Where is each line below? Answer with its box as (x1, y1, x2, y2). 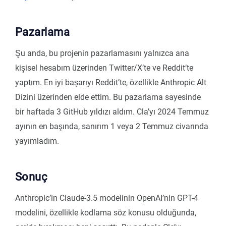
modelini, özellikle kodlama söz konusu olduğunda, (15, 208, 196, 218)
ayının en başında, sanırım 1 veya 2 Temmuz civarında (15, 122, 208, 132)
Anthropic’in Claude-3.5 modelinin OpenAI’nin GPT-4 (15, 193, 198, 203)
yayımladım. (15, 136, 59, 146)
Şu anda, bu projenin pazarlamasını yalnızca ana (15, 48, 189, 59)
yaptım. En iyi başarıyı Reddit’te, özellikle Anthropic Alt (15, 78, 206, 88)
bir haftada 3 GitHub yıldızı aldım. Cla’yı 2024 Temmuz (15, 107, 209, 117)
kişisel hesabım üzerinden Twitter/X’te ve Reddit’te (15, 63, 193, 73)
